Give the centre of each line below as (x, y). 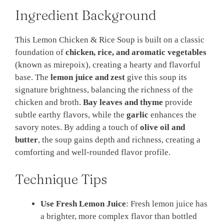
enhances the (172, 115)
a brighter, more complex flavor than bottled (119, 216)
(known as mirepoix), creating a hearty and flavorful (108, 65)
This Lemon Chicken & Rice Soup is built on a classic (110, 40)
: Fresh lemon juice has (167, 203)
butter (26, 140)
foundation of (40, 52)
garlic (137, 115)
